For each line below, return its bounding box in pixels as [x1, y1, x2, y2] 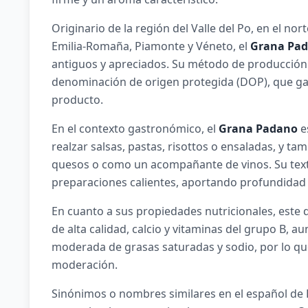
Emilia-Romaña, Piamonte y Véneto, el [51, 38, 250, 54]
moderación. [51, 257, 118, 272]
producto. [51, 92, 103, 107]
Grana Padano [218, 121, 298, 136]
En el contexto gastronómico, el [51, 121, 219, 136]
